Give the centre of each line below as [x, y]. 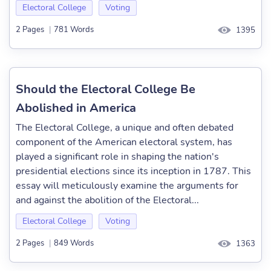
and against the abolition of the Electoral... [107, 200]
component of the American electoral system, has [124, 142]
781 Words [74, 30]
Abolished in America [76, 108]
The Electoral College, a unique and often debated [125, 128]
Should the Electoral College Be [106, 89]
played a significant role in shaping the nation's [117, 157]
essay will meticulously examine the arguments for [127, 186]
